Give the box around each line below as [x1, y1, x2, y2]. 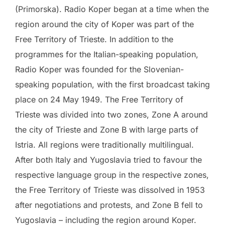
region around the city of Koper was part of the [15, 19, 194, 30]
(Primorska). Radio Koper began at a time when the [15, 4, 209, 15]
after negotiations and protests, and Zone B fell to [15, 200, 203, 210]
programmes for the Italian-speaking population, [15, 49, 198, 60]
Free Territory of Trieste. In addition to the [15, 34, 173, 45]
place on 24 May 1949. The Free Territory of [15, 94, 183, 105]
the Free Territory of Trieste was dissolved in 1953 [15, 185, 205, 195]
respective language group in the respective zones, [15, 170, 209, 180]
